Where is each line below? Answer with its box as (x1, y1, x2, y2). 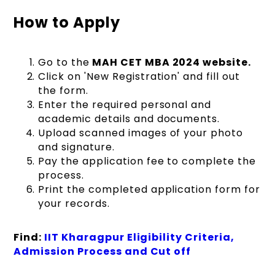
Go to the (38, 55, 90, 69)
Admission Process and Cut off (14, 244, 192, 258)
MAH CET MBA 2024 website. (90, 55, 251, 69)
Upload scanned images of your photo (38, 125, 243, 140)
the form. (38, 83, 89, 98)
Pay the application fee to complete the (38, 153, 256, 168)
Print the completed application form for (38, 182, 260, 196)
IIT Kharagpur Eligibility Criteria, (44, 230, 234, 244)
